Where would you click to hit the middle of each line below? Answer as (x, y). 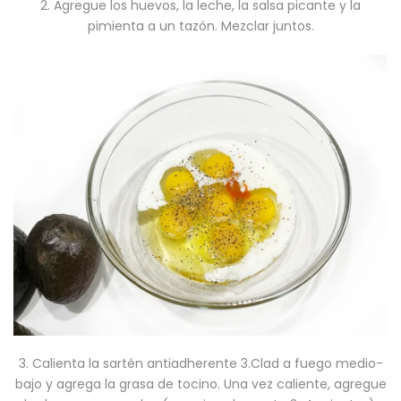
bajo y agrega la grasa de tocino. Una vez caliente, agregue (200, 384)
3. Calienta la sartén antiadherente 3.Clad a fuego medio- (200, 363)
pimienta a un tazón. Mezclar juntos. (200, 26)
